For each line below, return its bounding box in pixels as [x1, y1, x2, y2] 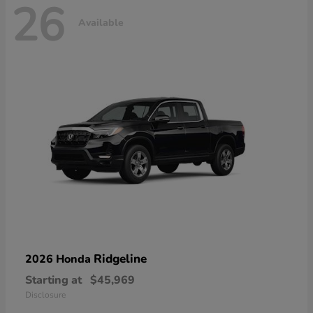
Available [78, 16, 124, 30]
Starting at [25, 272, 82, 289]
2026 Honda [25, 252, 94, 268]
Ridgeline [94, 251, 147, 268]
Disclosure [25, 289, 66, 301]
